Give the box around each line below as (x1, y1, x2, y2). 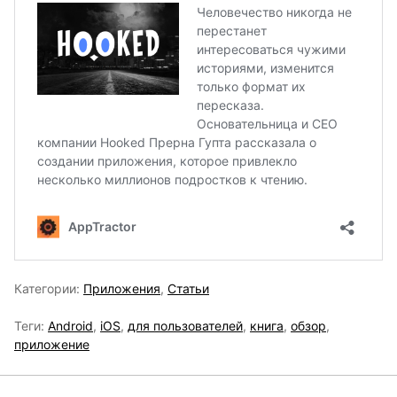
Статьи (167, 281, 209, 297)
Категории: (14, 281, 83, 297)
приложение (14, 337, 90, 353)
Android (48, 318, 93, 334)
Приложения (83, 281, 160, 297)
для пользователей (128, 318, 243, 334)
